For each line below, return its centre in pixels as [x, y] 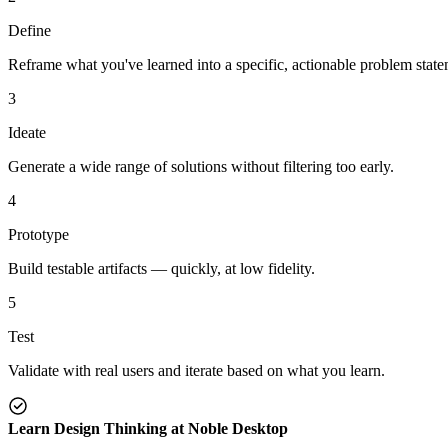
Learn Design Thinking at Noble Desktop [148, 428]
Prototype [38, 234]
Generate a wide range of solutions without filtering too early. [201, 166]
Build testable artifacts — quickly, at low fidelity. [161, 268]
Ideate [27, 132]
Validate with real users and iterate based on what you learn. [196, 370]
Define [29, 30]
